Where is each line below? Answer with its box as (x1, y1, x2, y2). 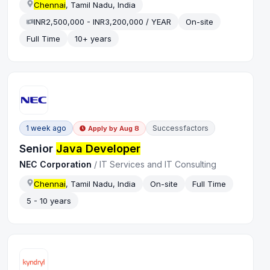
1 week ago (26, 124, 67, 133)
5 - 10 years (27, 196, 72, 206)
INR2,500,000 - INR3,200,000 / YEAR (34, 16, 172, 27)
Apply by (88, 124, 118, 133)
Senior (19, 142, 57, 155)
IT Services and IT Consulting (99, 159, 217, 170)
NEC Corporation (19, 159, 92, 170)
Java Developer (56, 142, 141, 155)
